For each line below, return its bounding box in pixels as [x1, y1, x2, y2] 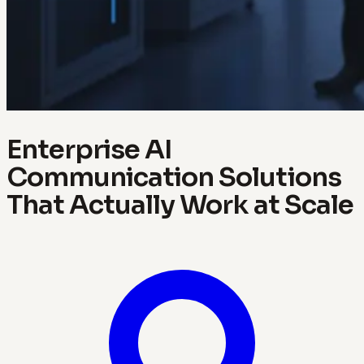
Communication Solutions [6, 160, 341, 193]
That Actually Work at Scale [6, 188, 353, 221]
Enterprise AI [6, 132, 173, 166]
